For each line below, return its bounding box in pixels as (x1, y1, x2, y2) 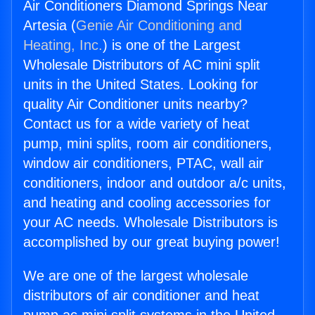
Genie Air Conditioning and (76, 18, 242, 34)
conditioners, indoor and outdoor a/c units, (23, 175, 286, 191)
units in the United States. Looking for (23, 77, 258, 93)
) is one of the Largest (103, 37, 240, 53)
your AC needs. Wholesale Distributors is (23, 214, 278, 231)
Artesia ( (23, 18, 76, 34)
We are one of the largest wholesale (23, 268, 248, 284)
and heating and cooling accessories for (23, 195, 271, 211)
